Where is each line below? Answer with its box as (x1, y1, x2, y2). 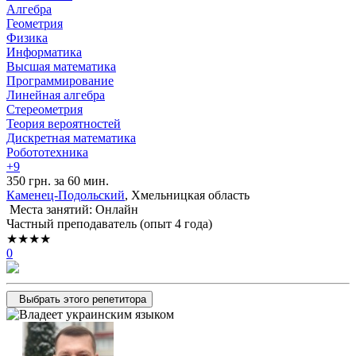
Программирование (6, 74, 114, 88)
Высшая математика (6, 60, 116, 74)
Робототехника (6, 145, 88, 160)
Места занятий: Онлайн (6, 203, 138, 217)
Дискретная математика (6, 131, 136, 145)
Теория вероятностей (6, 117, 121, 131)
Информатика (6, 45, 82, 60)
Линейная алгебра (6, 88, 105, 103)
